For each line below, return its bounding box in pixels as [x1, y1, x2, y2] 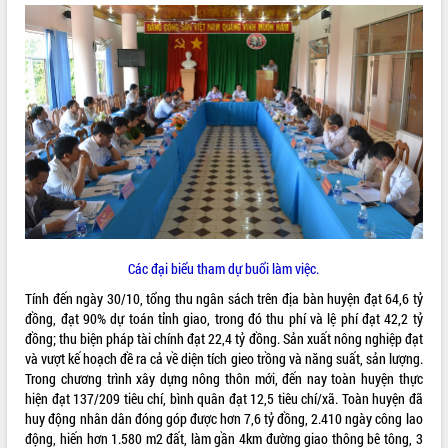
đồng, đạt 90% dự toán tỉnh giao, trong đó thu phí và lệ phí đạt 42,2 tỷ [25, 308, 423, 328]
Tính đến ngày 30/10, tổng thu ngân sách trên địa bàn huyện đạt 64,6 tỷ [25, 288, 423, 308]
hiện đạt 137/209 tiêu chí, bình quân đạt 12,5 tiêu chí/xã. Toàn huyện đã [25, 388, 423, 408]
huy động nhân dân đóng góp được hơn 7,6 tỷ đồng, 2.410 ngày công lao [25, 408, 423, 428]
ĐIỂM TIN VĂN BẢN [9, 18, 106, 35]
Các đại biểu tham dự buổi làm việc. [128, 258, 320, 278]
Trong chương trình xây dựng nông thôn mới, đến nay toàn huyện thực [25, 368, 423, 388]
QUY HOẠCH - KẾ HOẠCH [9, 59, 135, 76]
